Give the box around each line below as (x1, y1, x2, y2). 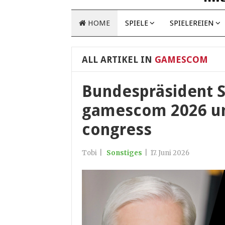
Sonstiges (106, 149, 142, 157)
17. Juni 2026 (150, 149, 189, 157)
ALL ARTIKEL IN (82, 54, 152, 65)
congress (82, 120, 152, 139)
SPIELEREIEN (170, 19, 214, 28)
